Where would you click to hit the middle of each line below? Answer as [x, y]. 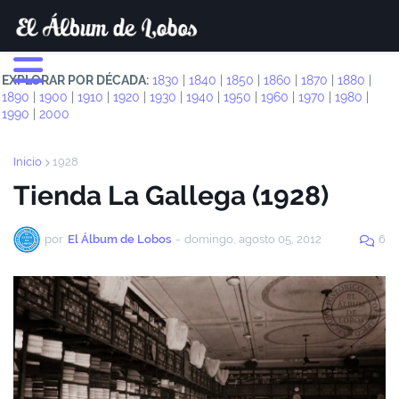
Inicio [28, 162]
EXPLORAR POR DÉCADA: [75, 80]
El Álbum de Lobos [119, 239]
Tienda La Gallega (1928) [171, 195]
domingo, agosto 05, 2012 [253, 239]
